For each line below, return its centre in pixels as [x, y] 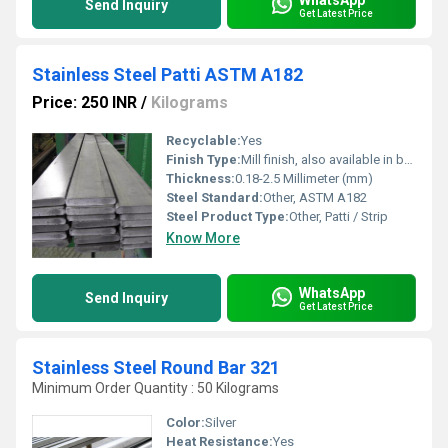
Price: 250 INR [84, 102]
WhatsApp [332, 292]
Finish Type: [203, 159]
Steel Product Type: [227, 216]
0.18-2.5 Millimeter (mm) [304, 178]
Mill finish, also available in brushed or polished [322, 159]
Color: [185, 422]
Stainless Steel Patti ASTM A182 [167, 74]
